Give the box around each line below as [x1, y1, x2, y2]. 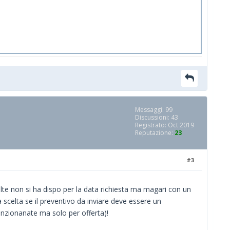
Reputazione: [135, 128, 175, 137]
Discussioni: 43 [135, 112, 178, 122]
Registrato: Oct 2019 [135, 120, 194, 129]
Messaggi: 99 [135, 105, 172, 114]
